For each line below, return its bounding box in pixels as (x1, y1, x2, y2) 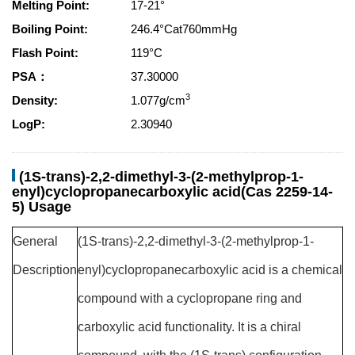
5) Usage (12, 199, 71, 215)
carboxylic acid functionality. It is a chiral (78, 320, 301, 334)
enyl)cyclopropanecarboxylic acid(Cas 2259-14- (12, 184, 333, 200)
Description (13, 263, 77, 277)
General (13, 235, 58, 248)
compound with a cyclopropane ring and (78, 292, 302, 305)
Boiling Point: (12, 22, 88, 36)
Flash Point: (12, 46, 78, 59)
